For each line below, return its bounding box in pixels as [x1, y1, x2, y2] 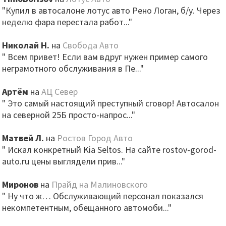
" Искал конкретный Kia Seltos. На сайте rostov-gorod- [2, 144, 217, 155]
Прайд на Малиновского [51, 179, 148, 190]
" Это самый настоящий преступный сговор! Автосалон [2, 97, 219, 109]
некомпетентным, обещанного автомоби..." [2, 202, 172, 213]
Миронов [2, 179, 39, 190]
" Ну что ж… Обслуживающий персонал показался [2, 190, 204, 202]
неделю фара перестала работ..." [2, 16, 133, 28]
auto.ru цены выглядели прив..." [2, 155, 126, 167]
